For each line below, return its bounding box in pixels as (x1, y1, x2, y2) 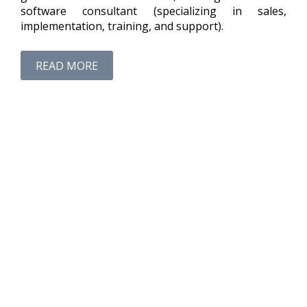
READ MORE (36, 58, 98, 73)
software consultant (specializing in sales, (21, 3, 286, 19)
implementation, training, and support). (21, 19, 223, 34)
